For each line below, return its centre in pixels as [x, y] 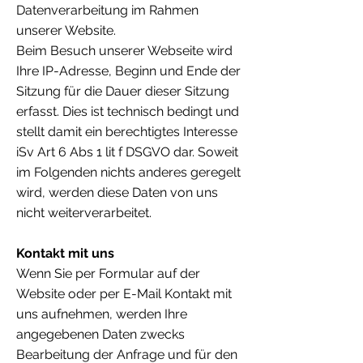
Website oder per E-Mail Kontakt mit [124, 294]
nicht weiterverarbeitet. [84, 213]
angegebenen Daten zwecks [100, 335]
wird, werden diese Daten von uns [117, 193]
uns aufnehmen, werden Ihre [102, 314]
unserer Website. [66, 31]
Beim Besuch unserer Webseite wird [124, 51]
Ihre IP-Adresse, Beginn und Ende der [128, 71]
